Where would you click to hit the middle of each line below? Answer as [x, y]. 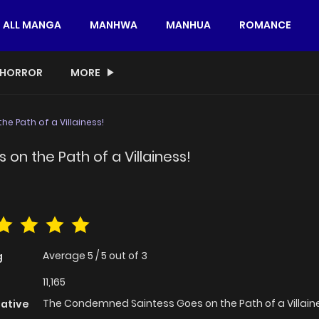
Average [65, 256]
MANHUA [188, 25]
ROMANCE [265, 25]
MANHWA [114, 25]
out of [125, 256]
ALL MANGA [32, 25]
